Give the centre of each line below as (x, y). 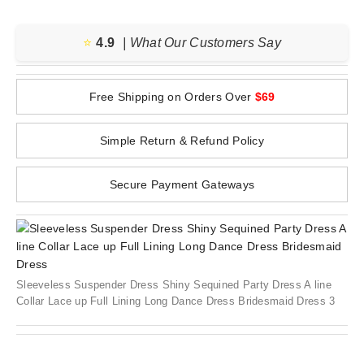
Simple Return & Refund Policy (182, 141)
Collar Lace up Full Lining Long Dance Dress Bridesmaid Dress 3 (176, 301)
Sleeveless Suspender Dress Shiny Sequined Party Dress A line (174, 285)
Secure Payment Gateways (182, 184)
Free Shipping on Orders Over (172, 97)
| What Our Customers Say (202, 43)
